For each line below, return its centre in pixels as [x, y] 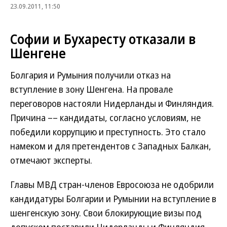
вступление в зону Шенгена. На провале [91, 89]
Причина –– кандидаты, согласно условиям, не [105, 118]
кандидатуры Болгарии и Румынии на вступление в [113, 199]
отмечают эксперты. [51, 160]
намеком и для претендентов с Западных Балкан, [111, 146]
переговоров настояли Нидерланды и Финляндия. [112, 103]
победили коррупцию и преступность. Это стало [108, 132]
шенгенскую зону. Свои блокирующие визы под [106, 213]
